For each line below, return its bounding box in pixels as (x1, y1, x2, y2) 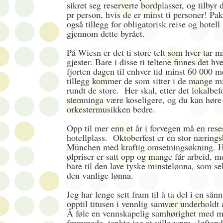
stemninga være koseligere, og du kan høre (67, 94, 222, 106)
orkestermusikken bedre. (67, 103, 158, 115)
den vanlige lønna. (67, 169, 136, 182)
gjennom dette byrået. (67, 27, 145, 40)
